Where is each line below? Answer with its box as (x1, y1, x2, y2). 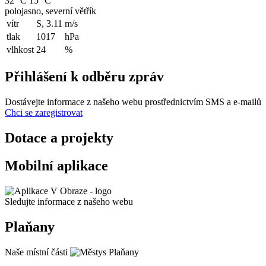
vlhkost (7, 45, 34, 55)
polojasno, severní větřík (5, 6, 96, 17)
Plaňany (5, 218, 55, 235)
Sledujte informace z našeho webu (5, 196, 133, 207)
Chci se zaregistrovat (5, 107, 83, 118)
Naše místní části (5, 246, 68, 257)
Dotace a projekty (5, 130, 113, 146)
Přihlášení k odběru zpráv (5, 69, 164, 85)
